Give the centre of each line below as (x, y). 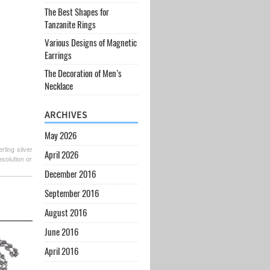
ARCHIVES (66, 115)
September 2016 (71, 193)
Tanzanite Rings (70, 24)
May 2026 (60, 136)
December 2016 (70, 174)
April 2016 (61, 251)
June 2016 (61, 232)
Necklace (58, 86)
